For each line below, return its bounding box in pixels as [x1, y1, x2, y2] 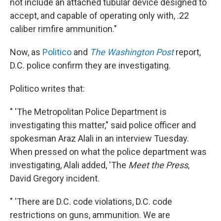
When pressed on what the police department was [10, 147, 207, 157]
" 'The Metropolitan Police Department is [10, 107, 167, 117]
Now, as [10, 47, 42, 57]
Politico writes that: [10, 83, 85, 94]
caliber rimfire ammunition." [10, 24, 117, 34]
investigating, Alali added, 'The [10, 160, 128, 170]
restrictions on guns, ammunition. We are [10, 210, 170, 220]
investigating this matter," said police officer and [10, 120, 196, 130]
